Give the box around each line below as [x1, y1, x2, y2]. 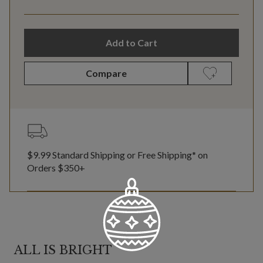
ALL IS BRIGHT [14, 243, 112, 258]
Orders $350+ [27, 162, 85, 174]
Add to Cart [106, 37, 157, 49]
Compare [85, 68, 127, 79]
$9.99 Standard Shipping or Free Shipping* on [27, 149, 208, 161]
